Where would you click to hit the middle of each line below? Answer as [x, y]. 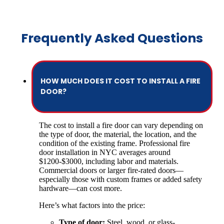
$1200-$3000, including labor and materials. [109, 161]
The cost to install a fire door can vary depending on [121, 125]
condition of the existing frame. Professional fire [114, 143]
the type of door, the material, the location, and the [118, 134]
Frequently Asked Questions [112, 38]
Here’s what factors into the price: [92, 205]
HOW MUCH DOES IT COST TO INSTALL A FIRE [120, 81]
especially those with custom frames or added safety [120, 179]
